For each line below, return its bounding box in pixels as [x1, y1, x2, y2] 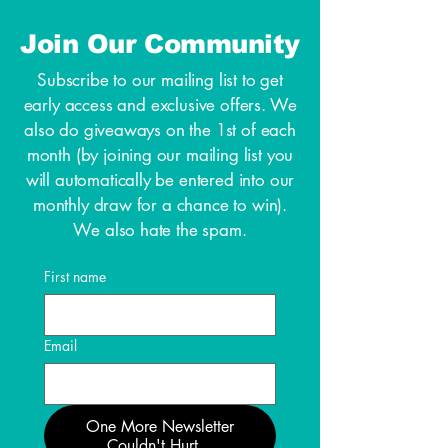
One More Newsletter [86, 415, 234, 437]
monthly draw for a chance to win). [32, 193, 288, 216]
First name [44, 266, 106, 286]
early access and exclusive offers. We [23, 93, 297, 116]
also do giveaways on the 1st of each [24, 118, 296, 141]
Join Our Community [20, 28, 300, 58]
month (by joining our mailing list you [26, 143, 294, 166]
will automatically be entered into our [25, 168, 295, 191]
